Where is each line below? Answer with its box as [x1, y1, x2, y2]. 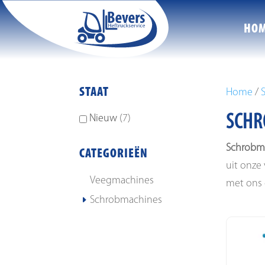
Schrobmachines [90, 194, 163, 206]
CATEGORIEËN [79, 147, 148, 161]
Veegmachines [90, 174, 154, 186]
